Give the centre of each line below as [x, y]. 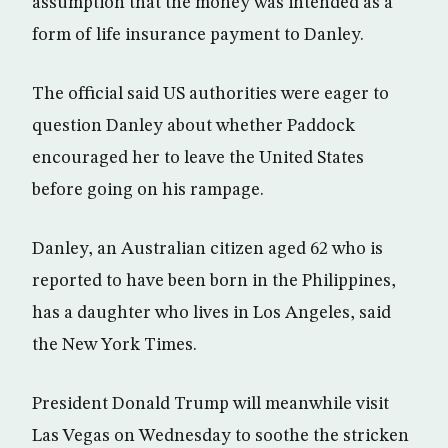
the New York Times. [114, 345]
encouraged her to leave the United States [198, 158]
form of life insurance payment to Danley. [198, 35]
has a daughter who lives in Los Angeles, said [211, 313]
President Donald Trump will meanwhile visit [210, 404]
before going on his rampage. [148, 190]
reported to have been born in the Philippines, [214, 281]
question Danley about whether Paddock [193, 126]
